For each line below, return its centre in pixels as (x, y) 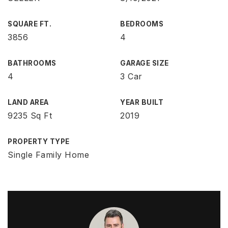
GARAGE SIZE (145, 63)
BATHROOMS (32, 63)
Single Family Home (48, 155)
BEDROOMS (142, 24)
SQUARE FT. (30, 24)
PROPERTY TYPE (39, 141)
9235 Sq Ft (30, 116)
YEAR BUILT (142, 102)
